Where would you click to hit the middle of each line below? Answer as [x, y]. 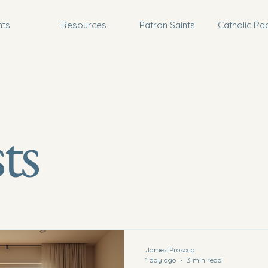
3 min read [204, 260]
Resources [84, 25]
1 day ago [161, 260]
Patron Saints [167, 25]
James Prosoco [170, 250]
